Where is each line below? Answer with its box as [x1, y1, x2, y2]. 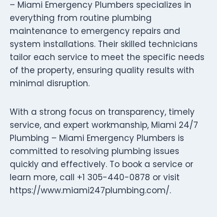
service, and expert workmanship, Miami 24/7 [10, 119, 198, 131]
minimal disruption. [10, 77, 90, 89]
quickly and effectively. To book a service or [10, 158, 193, 170]
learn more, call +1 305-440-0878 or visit [10, 171, 180, 183]
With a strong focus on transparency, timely [10, 106, 195, 118]
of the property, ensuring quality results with [10, 64, 194, 76]
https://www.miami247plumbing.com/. [10, 184, 171, 196]
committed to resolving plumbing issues [10, 145, 179, 157]
